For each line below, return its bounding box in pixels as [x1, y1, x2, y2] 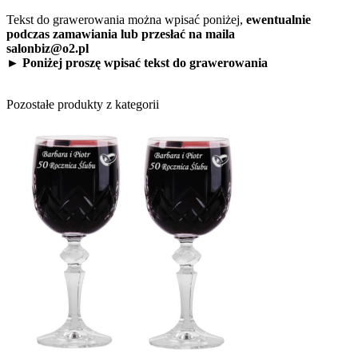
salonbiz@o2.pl [6, 41, 89, 55]
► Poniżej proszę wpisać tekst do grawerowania [6, 55, 268, 70]
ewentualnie [246, 12, 311, 26]
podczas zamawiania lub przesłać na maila [6, 26, 235, 41]
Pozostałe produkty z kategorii [6, 97, 159, 111]
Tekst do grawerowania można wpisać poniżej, [6, 12, 246, 26]
